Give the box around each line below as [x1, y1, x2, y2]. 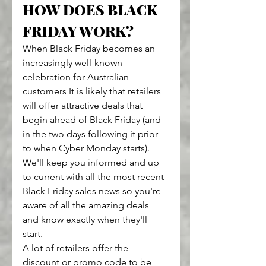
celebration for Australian [23, 71, 131, 83]
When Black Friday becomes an [23, 43, 157, 55]
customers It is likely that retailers [23, 85, 163, 97]
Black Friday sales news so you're [23, 185, 163, 197]
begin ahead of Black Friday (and [23, 114, 163, 126]
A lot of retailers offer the [23, 242, 131, 254]
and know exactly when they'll [23, 214, 150, 226]
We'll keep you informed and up [23, 157, 161, 169]
